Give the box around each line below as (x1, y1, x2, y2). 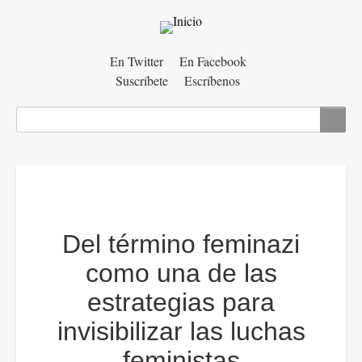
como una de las (85, 259, 277, 288)
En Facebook (179, 53, 246, 69)
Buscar (16, 107, 55, 125)
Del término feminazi (62, 229, 300, 259)
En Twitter (109, 53, 163, 69)
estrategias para (87, 288, 275, 317)
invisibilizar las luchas (57, 317, 305, 346)
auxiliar (16, 74, 82, 99)
